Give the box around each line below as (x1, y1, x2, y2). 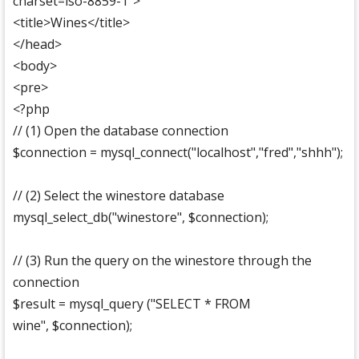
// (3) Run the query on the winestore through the (13, 252, 312, 269)
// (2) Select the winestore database (13, 187, 224, 204)
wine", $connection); (13, 317, 132, 334)
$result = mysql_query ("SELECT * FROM (13, 295, 251, 313)
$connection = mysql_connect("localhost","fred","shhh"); (13, 143, 343, 161)
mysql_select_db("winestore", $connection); (13, 208, 268, 226)
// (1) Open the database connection (13, 122, 228, 139)
